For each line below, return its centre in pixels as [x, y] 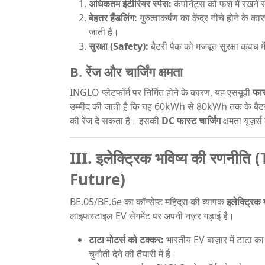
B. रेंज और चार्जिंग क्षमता [126, 71]
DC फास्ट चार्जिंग [191, 120]
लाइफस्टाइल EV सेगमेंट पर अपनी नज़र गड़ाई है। [152, 216]
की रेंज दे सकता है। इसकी [116, 120]
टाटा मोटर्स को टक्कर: [126, 239]
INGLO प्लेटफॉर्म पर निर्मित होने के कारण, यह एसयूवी [161, 92]
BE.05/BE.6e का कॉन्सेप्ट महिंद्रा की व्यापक [148, 201]
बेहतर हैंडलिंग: [113, 17]
